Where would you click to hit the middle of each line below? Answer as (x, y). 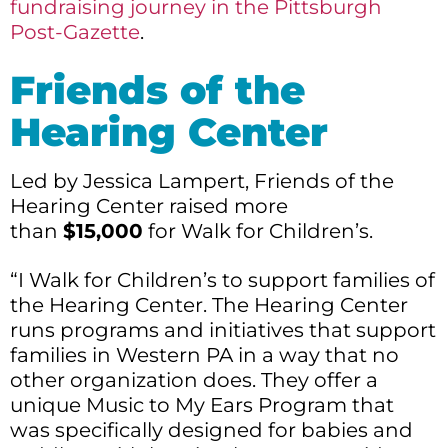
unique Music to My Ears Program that (202, 404)
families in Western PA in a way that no (204, 354)
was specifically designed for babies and (211, 429)
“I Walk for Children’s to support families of (222, 279)
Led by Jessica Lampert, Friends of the (202, 180)
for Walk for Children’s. (258, 230)
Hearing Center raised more (149, 205)
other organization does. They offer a (194, 379)
